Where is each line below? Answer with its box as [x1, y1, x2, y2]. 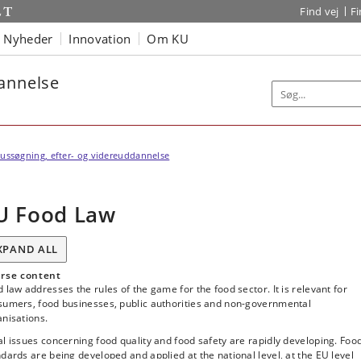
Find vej [300, 4, 339, 19]
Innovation [68, 30, 131, 47]
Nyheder [3, 30, 53, 47]
